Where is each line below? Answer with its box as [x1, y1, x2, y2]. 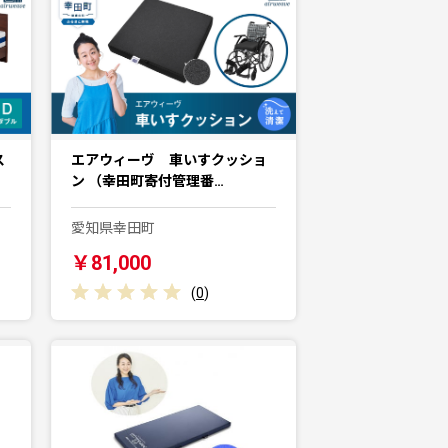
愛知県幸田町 [71, 219, 155, 236]
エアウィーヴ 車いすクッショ [71, 151, 267, 168]
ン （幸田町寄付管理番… [71, 172, 224, 189]
